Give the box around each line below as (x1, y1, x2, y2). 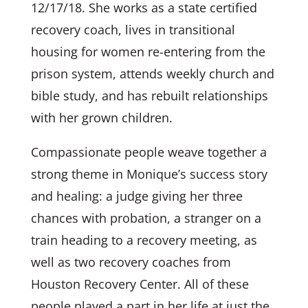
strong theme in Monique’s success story (30, 165, 267, 182)
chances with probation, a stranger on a (30, 209, 261, 226)
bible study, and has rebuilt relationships (30, 87, 268, 104)
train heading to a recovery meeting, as (30, 231, 257, 248)
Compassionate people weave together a (30, 143, 267, 160)
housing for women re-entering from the (30, 43, 265, 60)
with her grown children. (30, 109, 173, 126)
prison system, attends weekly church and (30, 65, 274, 82)
